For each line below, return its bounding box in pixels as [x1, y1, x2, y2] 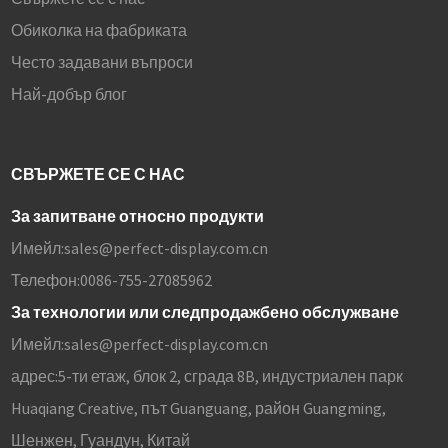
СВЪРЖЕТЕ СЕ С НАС [10, 164, 185, 185]
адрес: [10, 366, 58, 387]
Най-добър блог [10, 84, 127, 105]
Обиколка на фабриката [10, 20, 187, 41]
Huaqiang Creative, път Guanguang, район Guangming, [10, 398, 386, 419]
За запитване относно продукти [10, 206, 264, 227]
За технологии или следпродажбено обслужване [10, 302, 399, 323]
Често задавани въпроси [10, 52, 193, 73]
